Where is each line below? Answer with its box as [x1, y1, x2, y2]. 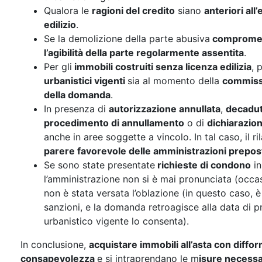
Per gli [44, 61, 72, 73]
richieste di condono [155, 159, 251, 171]
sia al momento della [127, 75, 222, 87]
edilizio [44, 19, 76, 30]
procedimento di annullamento [44, 117, 184, 129]
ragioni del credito [92, 5, 175, 16]
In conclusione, [20, 239, 89, 250]
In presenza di [44, 103, 109, 115]
